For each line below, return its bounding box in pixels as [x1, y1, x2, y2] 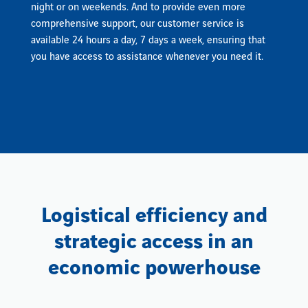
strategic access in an [54, 230, 254, 253]
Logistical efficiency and [41, 204, 267, 227]
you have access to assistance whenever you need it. [31, 51, 263, 63]
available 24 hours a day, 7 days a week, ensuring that [31, 34, 265, 46]
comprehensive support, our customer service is [31, 18, 244, 30]
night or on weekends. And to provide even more [31, 1, 245, 13]
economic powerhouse [47, 256, 261, 279]
